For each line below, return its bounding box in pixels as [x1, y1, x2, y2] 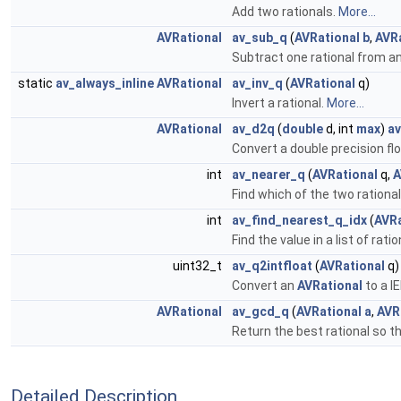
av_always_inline [55, 76, 154, 90]
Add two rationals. [232, 4, 338, 19]
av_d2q [232, 122, 275, 136]
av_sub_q [232, 30, 287, 45]
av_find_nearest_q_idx [232, 213, 367, 227]
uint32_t [173, 259, 225, 273]
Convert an [232, 278, 297, 293]
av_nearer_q [232, 167, 305, 182]
